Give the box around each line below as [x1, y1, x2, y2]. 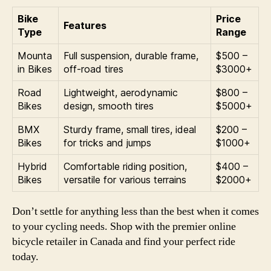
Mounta [18, 49, 52, 62]
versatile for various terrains [64, 173, 186, 186]
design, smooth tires [64, 99, 154, 112]
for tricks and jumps [64, 136, 151, 149]
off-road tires [64, 62, 123, 75]
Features [64, 19, 106, 31]
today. [12, 249, 39, 264]
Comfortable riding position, [64, 160, 187, 172]
